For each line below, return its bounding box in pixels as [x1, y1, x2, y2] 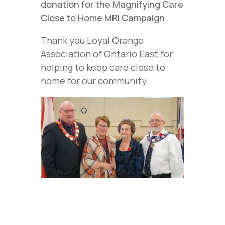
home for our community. [40, 75, 149, 87]
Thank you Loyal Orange [40, 34, 144, 47]
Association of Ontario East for [40, 48, 173, 60]
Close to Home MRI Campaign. [40, 12, 167, 24]
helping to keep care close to [40, 61, 165, 74]
